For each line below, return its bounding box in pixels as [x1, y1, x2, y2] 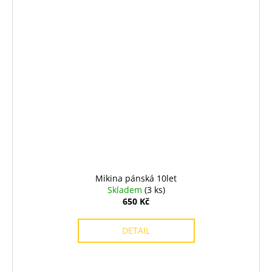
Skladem [107, 184, 144, 196]
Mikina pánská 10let [95, 172, 177, 185]
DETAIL [122, 225, 150, 237]
